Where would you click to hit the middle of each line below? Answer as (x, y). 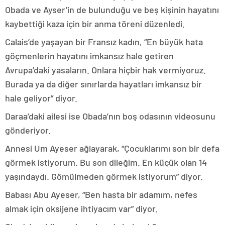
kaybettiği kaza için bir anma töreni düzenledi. (95, 24)
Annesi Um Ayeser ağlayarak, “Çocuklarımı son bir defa (112, 148)
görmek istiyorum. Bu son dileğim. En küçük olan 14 (106, 162)
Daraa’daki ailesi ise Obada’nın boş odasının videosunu (110, 116)
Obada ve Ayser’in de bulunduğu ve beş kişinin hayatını (112, 10)
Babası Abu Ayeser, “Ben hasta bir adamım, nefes (101, 194)
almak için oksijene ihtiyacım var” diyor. (81, 208)
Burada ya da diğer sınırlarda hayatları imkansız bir (103, 84)
